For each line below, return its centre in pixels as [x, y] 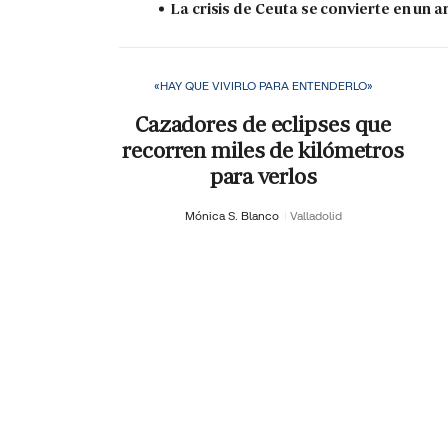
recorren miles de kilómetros [263, 150]
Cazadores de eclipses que [263, 124]
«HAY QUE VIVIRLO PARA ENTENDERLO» [263, 86]
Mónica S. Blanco [233, 215]
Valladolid [315, 215]
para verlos [263, 176]
